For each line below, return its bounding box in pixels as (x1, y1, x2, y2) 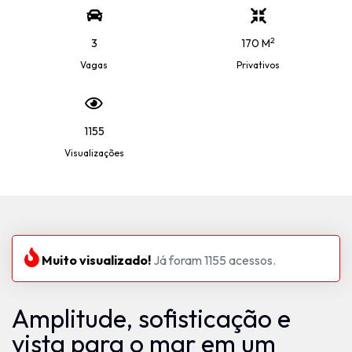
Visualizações (64, 147, 124, 159)
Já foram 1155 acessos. (151, 252, 276, 268)
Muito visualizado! (39, 252, 151, 268)
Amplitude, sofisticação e (12, 302, 291, 334)
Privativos (236, 59, 280, 71)
